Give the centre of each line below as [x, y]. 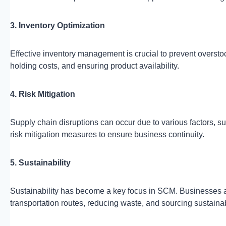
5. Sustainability [40, 162]
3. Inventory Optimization [58, 25]
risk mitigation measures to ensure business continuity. [107, 134]
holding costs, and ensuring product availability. [95, 66]
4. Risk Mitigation [43, 94]
